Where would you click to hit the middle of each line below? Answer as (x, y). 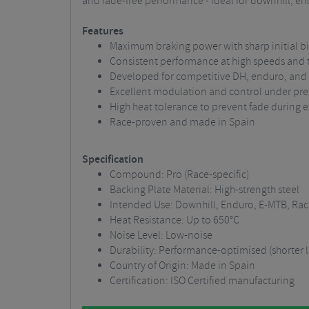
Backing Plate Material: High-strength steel (205, 190)
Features (103, 31)
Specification (113, 160)
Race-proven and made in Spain (182, 122)
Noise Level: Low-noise (161, 236)
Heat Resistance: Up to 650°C (175, 220)
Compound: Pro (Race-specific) (179, 175)
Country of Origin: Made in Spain (182, 266)
